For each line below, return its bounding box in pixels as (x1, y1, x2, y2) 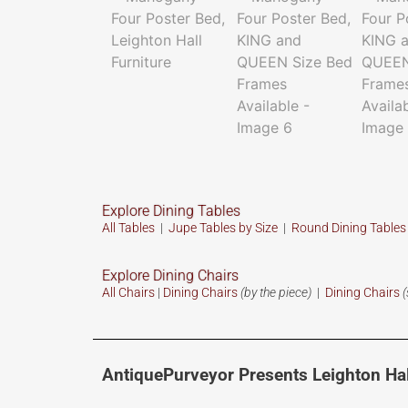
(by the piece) (240, 285, 311, 301)
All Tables (102, 219, 155, 235)
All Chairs (102, 285, 155, 301)
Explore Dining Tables (102, 201, 240, 219)
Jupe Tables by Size (168, 219, 278, 235)
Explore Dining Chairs (102, 267, 239, 285)
